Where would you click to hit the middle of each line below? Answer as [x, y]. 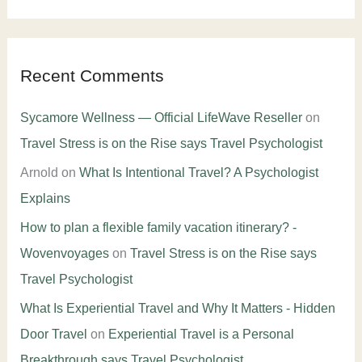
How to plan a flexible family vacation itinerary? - [158, 227]
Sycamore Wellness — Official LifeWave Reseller [161, 117]
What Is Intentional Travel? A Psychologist [198, 172]
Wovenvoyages [64, 253]
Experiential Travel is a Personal [201, 334]
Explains [45, 198]
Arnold [39, 172]
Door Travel [53, 334]
